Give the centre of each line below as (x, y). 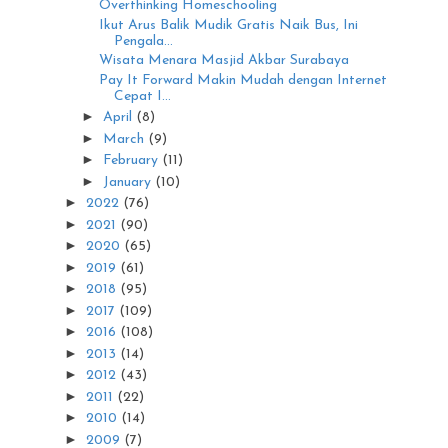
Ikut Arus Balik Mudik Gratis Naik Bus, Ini (228, 25)
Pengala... (143, 41)
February (132, 161)
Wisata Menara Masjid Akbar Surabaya (223, 61)
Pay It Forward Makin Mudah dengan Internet (242, 80)
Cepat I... (142, 96)
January (128, 182)
